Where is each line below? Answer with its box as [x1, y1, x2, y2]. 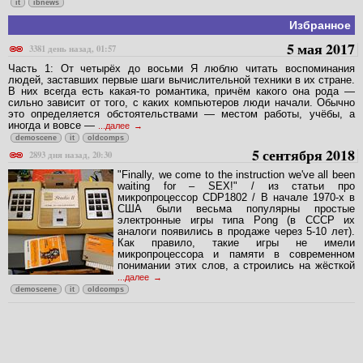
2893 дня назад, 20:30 [29, 147, 112, 161]
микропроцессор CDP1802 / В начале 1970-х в [117, 190, 355, 203]
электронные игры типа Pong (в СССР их [117, 213, 355, 226]
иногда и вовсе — [8, 118, 98, 131]
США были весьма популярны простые [117, 202, 355, 215]
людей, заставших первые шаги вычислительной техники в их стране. [8, 73, 355, 86]
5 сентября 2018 [252, 143, 355, 165]
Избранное [289, 19, 351, 32]
